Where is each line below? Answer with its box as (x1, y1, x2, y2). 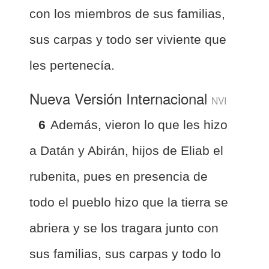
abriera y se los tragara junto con (29, 220, 219, 235)
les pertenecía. (29, 58, 115, 72)
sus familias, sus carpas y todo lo (29, 246, 221, 261)
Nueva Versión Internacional (29, 87, 211, 109)
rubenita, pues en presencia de (29, 169, 208, 183)
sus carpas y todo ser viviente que (29, 32, 226, 46)
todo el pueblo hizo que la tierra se (29, 195, 228, 209)
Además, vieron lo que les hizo (50, 117, 228, 131)
